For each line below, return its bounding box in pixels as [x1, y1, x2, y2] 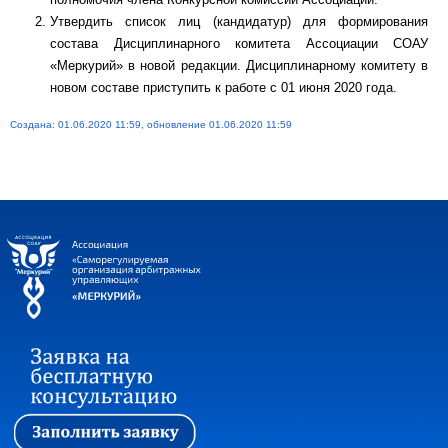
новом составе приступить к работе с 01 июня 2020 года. [50, 80, 397, 95]
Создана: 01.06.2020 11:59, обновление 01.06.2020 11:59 [10, 119, 292, 130]
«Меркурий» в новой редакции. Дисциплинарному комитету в [50, 58, 428, 73]
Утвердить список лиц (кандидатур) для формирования [50, 14, 428, 29]
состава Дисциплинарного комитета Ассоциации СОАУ [50, 36, 428, 51]
